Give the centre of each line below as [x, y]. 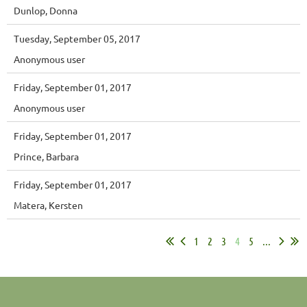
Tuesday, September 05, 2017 [77, 38]
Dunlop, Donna [46, 10]
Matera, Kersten [48, 205]
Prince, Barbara [46, 156]
